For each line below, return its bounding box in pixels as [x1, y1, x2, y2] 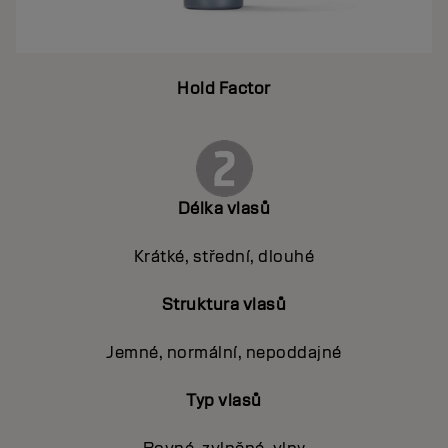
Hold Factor [177, 78, 271, 100]
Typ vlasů [186, 390, 262, 412]
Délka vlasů [177, 198, 271, 220]
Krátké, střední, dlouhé [133, 246, 315, 268]
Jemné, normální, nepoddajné [106, 342, 342, 364]
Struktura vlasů [161, 294, 287, 316]
